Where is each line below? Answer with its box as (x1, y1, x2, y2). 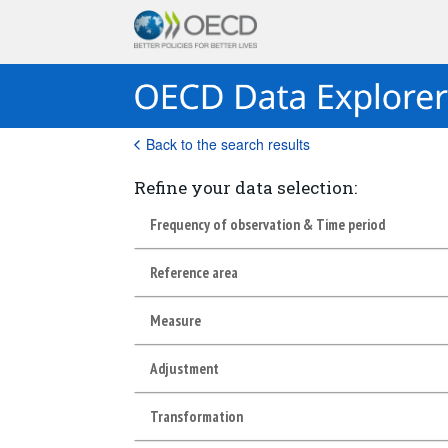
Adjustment (150, 358, 220, 378)
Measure (150, 310, 202, 330)
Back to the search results (146, 134, 311, 154)
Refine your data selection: (134, 176, 358, 199)
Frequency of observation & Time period (150, 214, 386, 234)
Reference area (150, 262, 239, 282)
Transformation (150, 406, 244, 426)
